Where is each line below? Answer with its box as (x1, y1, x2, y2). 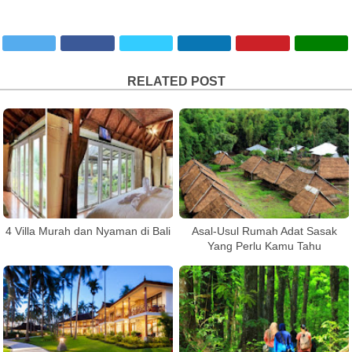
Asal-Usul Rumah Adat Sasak (191, 225, 337, 238)
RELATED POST (126, 75, 225, 89)
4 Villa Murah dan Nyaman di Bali (5, 225, 170, 238)
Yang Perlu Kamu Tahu (207, 240, 321, 253)
